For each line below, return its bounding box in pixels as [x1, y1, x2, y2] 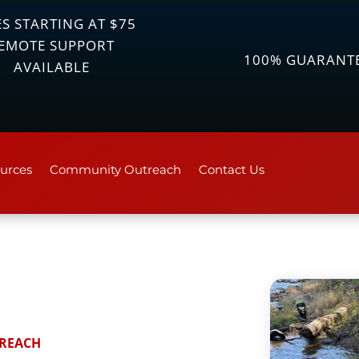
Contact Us [198, 162, 264, 178]
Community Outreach [49, 162, 181, 178]
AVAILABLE [13, 58, 90, 76]
